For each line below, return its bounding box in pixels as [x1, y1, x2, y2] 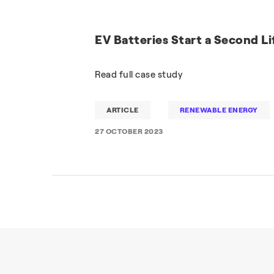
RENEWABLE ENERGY [179, 106, 258, 114]
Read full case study [95, 69, 183, 80]
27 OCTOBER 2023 [95, 127, 163, 136]
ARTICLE [106, 106, 139, 114]
